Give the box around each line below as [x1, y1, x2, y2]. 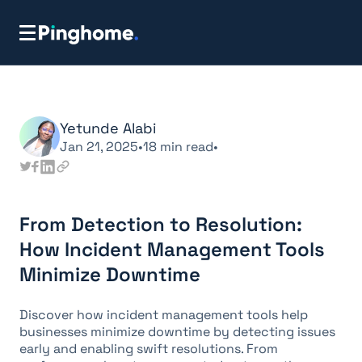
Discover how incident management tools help [19, 306, 308, 323]
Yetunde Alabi [60, 118, 156, 137]
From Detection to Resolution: [19, 212, 302, 237]
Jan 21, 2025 [60, 137, 138, 155]
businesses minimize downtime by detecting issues [19, 323, 335, 340]
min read [157, 137, 213, 155]
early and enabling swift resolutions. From [19, 340, 278, 357]
